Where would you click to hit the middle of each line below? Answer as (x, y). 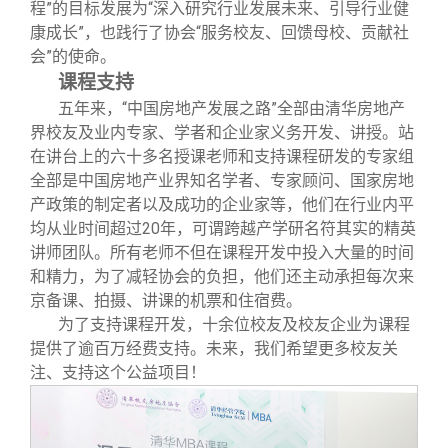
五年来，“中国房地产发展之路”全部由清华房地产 (231, 108)
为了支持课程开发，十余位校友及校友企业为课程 (234, 324)
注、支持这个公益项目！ (118, 372)
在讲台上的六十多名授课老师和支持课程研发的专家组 (222, 156)
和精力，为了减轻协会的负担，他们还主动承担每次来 (222, 276)
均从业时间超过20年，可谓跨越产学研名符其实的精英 (223, 228)
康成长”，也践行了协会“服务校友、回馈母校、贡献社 (219, 32)
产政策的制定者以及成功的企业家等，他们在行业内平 (222, 204)
